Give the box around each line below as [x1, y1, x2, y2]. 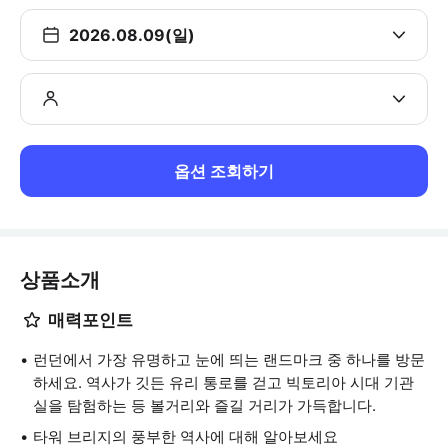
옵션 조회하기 [174, 161, 274, 181]
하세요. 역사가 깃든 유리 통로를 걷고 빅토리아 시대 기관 [33, 373, 414, 392]
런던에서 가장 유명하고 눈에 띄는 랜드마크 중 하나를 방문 [33, 350, 425, 369]
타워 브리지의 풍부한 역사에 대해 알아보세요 [33, 427, 338, 446]
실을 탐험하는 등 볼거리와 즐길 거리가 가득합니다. [33, 396, 376, 415]
